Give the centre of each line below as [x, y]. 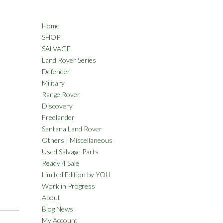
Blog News [57, 209]
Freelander [58, 117]
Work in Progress [68, 186]
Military [53, 83]
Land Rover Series [69, 60]
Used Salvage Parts [70, 152]
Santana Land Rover [72, 129]
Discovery [57, 106]
